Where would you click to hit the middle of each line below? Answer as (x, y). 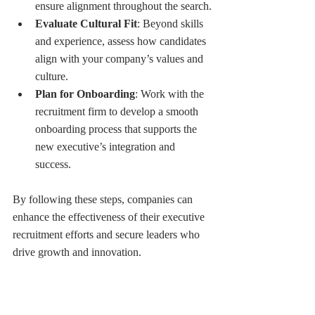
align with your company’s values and (121, 58)
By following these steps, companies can (104, 199)
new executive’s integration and (107, 146)
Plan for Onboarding (85, 94)
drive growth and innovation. (77, 252)
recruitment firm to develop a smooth (118, 111)
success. (53, 164)
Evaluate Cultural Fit (86, 23)
